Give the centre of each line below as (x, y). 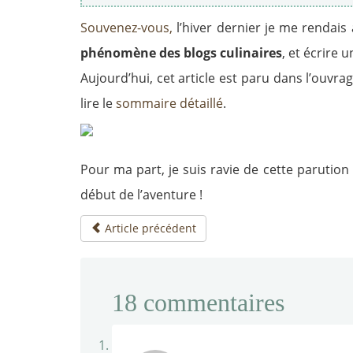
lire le (98, 103)
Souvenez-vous (125, 28)
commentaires (211, 303)
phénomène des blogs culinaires (181, 53)
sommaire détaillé (169, 103)
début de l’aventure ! (141, 195)
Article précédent (149, 228)
